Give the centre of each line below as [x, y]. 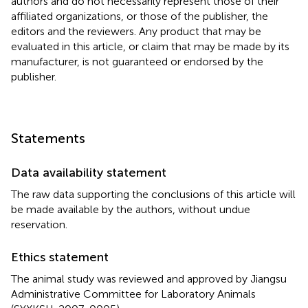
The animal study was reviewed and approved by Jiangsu [149, 278]
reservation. [39, 224]
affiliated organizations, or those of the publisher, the [140, 16]
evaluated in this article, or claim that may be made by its [150, 46]
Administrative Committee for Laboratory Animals [133, 294]
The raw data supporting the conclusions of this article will [153, 194]
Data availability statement [89, 172]
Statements [48, 138]
